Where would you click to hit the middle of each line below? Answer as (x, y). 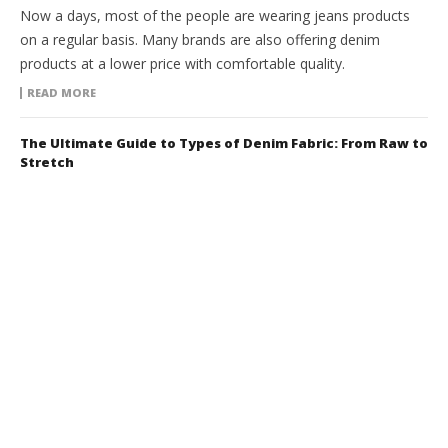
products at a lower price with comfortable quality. (182, 64)
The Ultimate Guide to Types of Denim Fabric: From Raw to (224, 143)
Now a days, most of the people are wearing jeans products (215, 16)
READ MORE (61, 93)
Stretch (47, 162)
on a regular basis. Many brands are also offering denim (200, 40)
